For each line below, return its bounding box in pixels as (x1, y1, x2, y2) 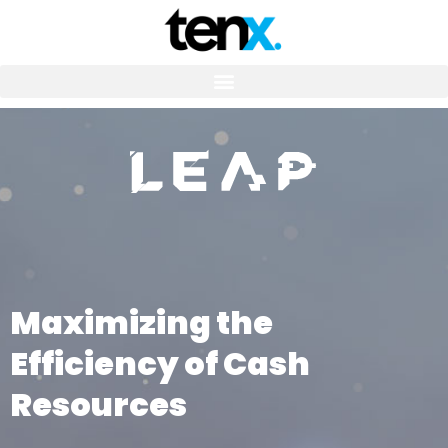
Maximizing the (10, 299, 273, 345)
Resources (10, 381, 187, 427)
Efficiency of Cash (10, 340, 310, 386)
